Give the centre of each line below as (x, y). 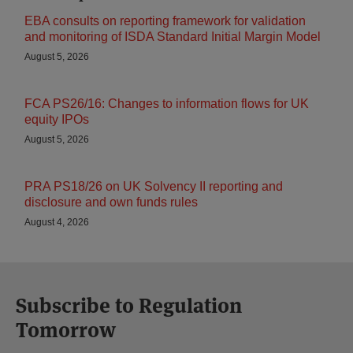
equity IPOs (57, 119)
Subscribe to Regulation (129, 306)
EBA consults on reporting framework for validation (165, 21)
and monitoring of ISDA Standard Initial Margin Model (173, 37)
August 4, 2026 (57, 222)
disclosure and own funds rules (111, 202)
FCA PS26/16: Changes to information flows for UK (167, 104)
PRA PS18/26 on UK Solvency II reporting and (154, 186)
